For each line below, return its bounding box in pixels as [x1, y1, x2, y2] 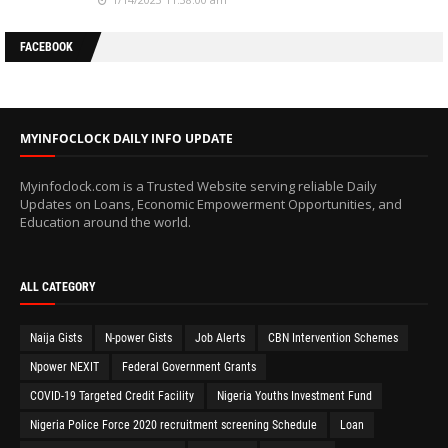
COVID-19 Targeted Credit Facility [30, 388, 194, 403]
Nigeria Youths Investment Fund [217, 388, 372, 403]
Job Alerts [195, 330, 245, 345]
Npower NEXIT [30, 359, 99, 374]
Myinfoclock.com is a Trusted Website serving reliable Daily [20, 176, 377, 195]
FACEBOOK [20, 39, 73, 54]
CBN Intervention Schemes [268, 330, 398, 345]
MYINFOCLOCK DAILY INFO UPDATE [20, 129, 233, 147]
